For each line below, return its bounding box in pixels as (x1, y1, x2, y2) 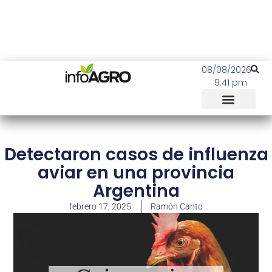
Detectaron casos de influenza (4, 143, 268, 166)
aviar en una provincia (38, 161, 234, 185)
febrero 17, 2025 (69, 202, 131, 211)
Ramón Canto (151, 202, 203, 211)
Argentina (92, 179, 180, 203)
